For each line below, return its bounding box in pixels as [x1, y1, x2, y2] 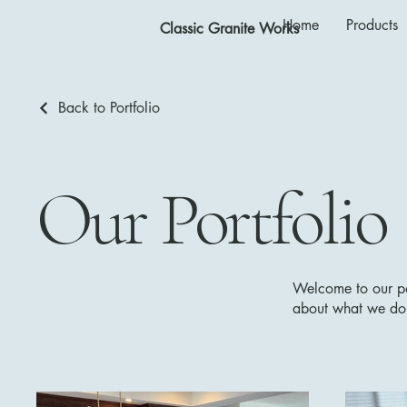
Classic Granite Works [160, 19, 299, 38]
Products [345, 15, 398, 35]
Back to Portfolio [58, 98, 160, 117]
